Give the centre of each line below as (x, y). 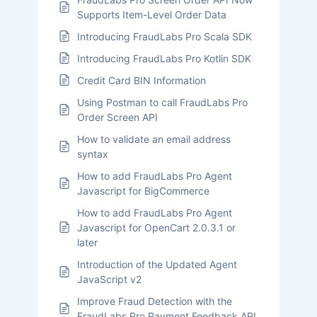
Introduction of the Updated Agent (157, 264)
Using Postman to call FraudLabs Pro (162, 102)
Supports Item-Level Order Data (151, 14)
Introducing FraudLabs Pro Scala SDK (164, 36)
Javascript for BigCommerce (143, 190)
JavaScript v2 (109, 279)
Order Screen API (117, 117)
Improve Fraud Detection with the (154, 301)
